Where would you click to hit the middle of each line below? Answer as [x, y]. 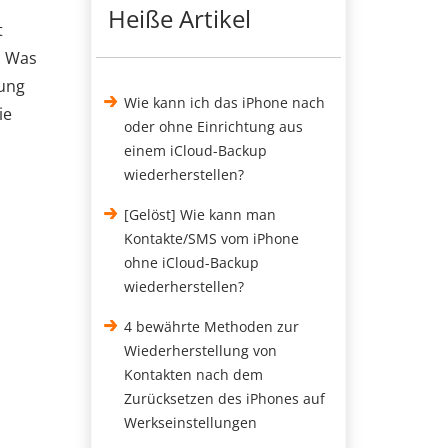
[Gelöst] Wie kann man [200, 214]
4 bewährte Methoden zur [212, 326]
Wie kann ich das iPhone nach [225, 102]
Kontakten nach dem [194, 374]
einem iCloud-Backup [196, 150]
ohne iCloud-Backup [192, 262]
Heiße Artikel [179, 18]
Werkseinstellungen [191, 422]
